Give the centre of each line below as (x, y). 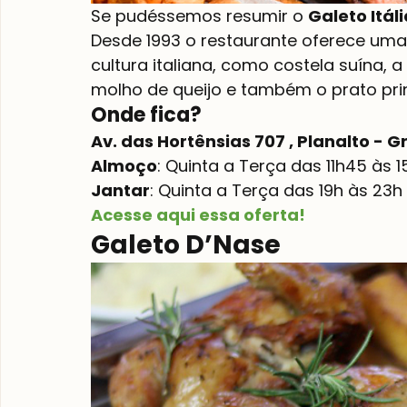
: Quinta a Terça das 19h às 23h (276, 190)
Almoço (124, 165)
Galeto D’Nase (186, 244)
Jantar (120, 190)
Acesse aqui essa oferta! (198, 214)
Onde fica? (146, 114)
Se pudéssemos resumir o (199, 15)
